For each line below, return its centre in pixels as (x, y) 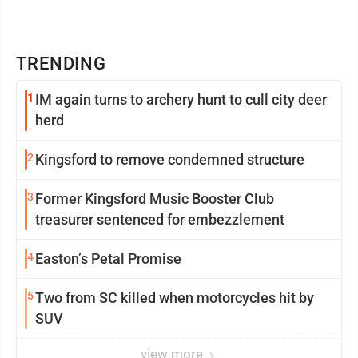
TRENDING (62, 64)
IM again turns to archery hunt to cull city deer (181, 100)
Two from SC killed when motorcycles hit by (175, 298)
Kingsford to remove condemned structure (170, 160)
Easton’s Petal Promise (108, 259)
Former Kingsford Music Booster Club (155, 199)
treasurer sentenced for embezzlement (160, 220)
